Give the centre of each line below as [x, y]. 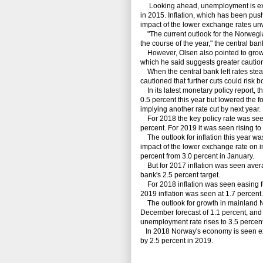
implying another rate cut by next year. [200, 109]
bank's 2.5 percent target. [180, 175]
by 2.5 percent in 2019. [177, 241]
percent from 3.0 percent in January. [197, 156]
